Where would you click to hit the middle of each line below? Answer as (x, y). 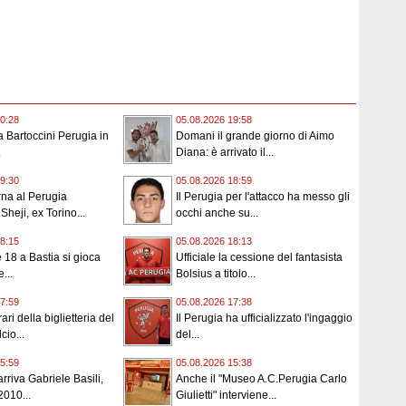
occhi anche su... (217, 213)
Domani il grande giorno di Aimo (255, 136)
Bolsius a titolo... (216, 274)
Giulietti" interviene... (226, 396)
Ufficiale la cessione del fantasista (259, 258)
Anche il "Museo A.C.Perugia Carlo (261, 379)
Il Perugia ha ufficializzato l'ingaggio (264, 319)
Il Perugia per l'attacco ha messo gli (263, 197)
